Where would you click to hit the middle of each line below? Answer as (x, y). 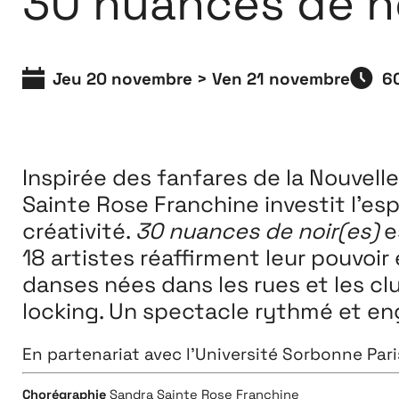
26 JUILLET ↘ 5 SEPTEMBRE (149, 86)
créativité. (78, 230)
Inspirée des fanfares (137, 177)
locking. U (73, 310)
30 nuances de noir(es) (256, 230)
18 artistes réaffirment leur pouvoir (208, 257)
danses (63, 284)
